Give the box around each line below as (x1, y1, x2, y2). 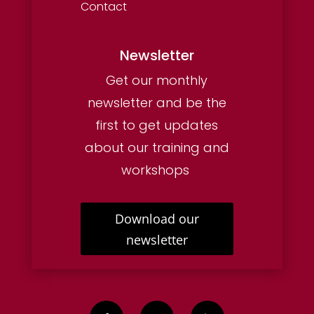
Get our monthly (106, 71, 208, 90)
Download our (114, 210, 199, 227)
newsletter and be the (87, 94, 226, 112)
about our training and (84, 139, 229, 157)
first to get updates (95, 116, 219, 135)
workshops (121, 161, 193, 179)
